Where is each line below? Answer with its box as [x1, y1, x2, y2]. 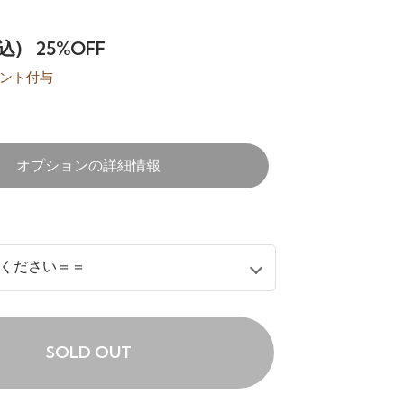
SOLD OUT [45, 342, 132, 363]
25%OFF [35, 37, 106, 60]
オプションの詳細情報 [16, 158, 161, 174]
